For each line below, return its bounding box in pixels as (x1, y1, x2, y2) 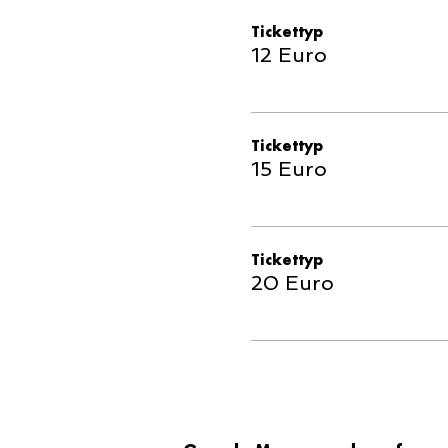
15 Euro (250, 157, 327, 181)
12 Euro (250, 43, 327, 67)
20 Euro (250, 271, 334, 295)
